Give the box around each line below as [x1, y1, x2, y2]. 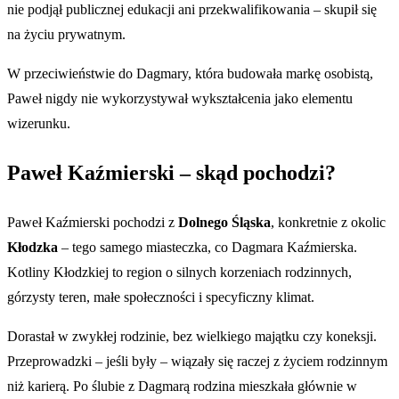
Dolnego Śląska [178, 214, 271, 230]
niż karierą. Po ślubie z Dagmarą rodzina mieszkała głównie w [7, 378, 357, 394]
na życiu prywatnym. [7, 27, 126, 43]
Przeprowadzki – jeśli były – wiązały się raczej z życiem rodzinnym [7, 353, 387, 369]
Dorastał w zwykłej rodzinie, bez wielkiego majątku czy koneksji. [7, 328, 377, 344]
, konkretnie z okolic [271, 214, 386, 230]
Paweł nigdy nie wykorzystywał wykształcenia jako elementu [7, 91, 353, 107]
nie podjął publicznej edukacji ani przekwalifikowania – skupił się [7, 2, 377, 18]
